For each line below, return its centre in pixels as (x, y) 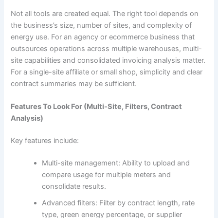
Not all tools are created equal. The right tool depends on (105, 13)
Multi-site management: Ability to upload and (116, 163)
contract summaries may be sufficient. (74, 83)
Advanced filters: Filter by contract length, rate (118, 203)
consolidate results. (74, 186)
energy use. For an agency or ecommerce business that (103, 37)
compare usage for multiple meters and (107, 174)
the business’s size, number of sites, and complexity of (101, 25)
